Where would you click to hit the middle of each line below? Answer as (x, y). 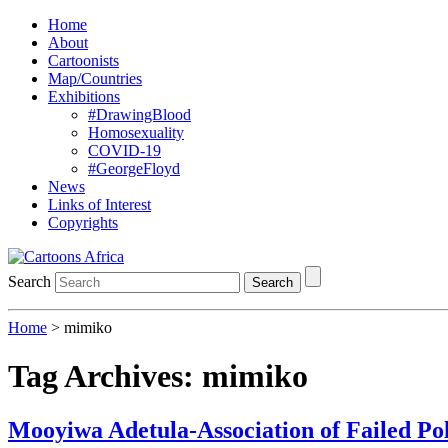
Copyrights (83, 222)
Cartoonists (83, 60)
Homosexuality (136, 132)
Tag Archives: (105, 376)
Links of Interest (99, 204)
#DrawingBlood (139, 114)
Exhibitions (84, 96)
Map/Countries (95, 78)
